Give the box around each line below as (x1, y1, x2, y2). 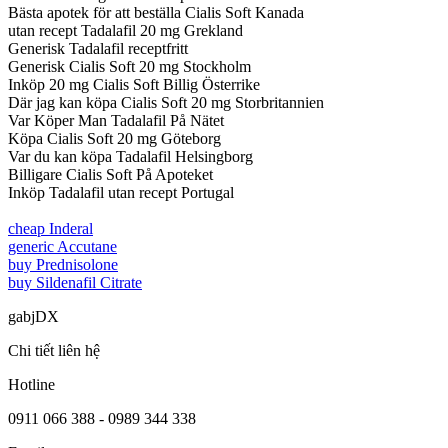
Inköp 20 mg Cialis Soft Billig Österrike (8, 75, 260, 93)
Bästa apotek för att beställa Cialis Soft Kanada (8, 3, 304, 21)
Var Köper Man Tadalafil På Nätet (8, 111, 224, 129)
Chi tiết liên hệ (8, 341, 100, 359)
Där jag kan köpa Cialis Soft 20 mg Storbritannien (8, 93, 324, 111)
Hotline (8, 375, 55, 393)
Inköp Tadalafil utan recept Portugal (8, 183, 234, 201)
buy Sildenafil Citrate (8, 273, 142, 291)
